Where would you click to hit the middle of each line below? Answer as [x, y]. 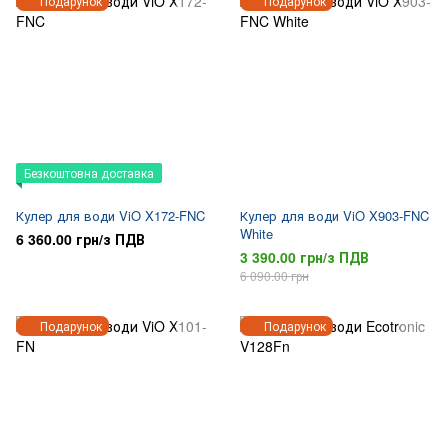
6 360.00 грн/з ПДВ [80, 239]
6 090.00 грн [274, 275]
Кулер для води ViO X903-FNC [334, 215]
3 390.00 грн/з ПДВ [304, 257]
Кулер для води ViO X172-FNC [110, 215]
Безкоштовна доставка [89, 172]
